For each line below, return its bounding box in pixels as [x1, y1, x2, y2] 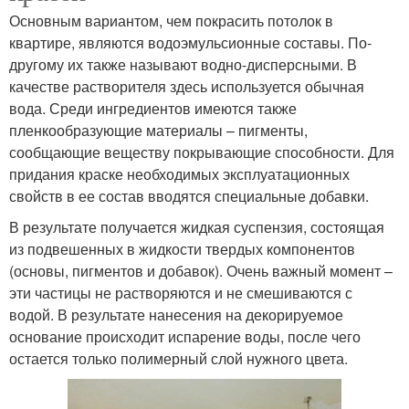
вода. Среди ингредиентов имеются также [9, 97, 297, 119]
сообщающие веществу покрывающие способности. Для [9, 141, 394, 163]
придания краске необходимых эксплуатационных [9, 163, 350, 184]
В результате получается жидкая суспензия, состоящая [9, 215, 384, 237]
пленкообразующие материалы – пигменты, [9, 119, 308, 141]
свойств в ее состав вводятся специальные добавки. [9, 184, 369, 206]
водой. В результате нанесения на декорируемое [9, 303, 343, 325]
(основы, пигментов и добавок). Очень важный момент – [9, 259, 393, 281]
